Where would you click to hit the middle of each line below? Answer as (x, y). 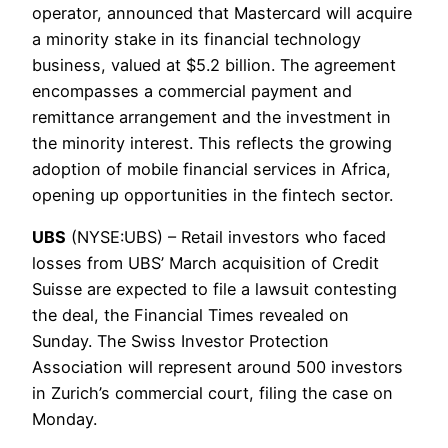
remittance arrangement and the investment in (211, 116)
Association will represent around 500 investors (217, 366)
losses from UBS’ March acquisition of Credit (205, 262)
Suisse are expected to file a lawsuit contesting (214, 288)
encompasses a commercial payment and (192, 90)
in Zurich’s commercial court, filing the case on (212, 392)
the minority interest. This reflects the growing (212, 142)
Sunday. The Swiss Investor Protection (180, 340)
